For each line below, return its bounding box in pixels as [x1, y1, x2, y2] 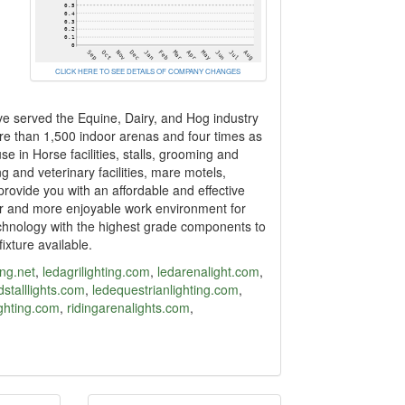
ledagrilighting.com [42, 262, 150, 281]
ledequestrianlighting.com [91, 280, 239, 299]
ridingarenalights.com [66, 298, 190, 317]
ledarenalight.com [156, 262, 259, 281]
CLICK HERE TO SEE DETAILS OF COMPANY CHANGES [55, 66, 241, 77]
